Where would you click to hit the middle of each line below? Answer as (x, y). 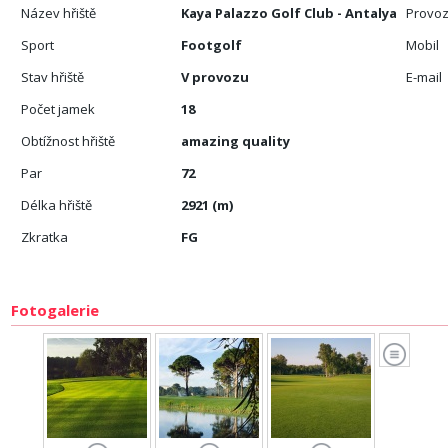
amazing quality (236, 141)
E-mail (424, 77)
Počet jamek (58, 109)
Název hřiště (59, 13)
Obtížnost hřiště (68, 141)
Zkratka (45, 237)
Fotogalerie (55, 310)
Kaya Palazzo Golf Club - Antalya (289, 13)
